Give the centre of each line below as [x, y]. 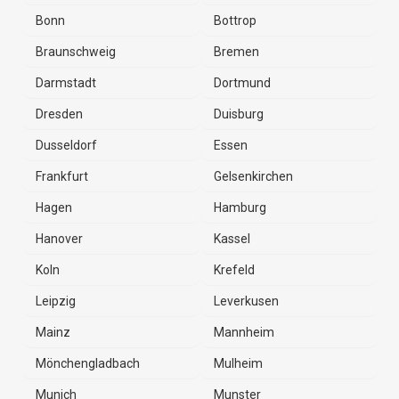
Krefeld [234, 270]
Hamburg [240, 208]
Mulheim [238, 363]
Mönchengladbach [88, 363]
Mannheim [244, 332]
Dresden [59, 114]
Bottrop [235, 20]
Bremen [236, 52]
